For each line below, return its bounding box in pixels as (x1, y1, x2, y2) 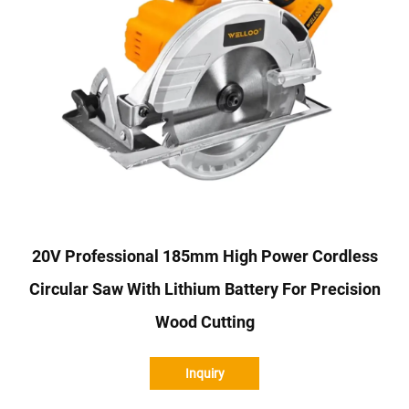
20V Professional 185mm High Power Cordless (31, 246, 378, 266)
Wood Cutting (154, 311, 255, 331)
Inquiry (184, 365, 225, 381)
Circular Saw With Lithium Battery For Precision (28, 278, 381, 299)
